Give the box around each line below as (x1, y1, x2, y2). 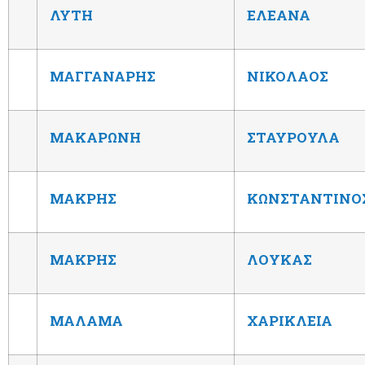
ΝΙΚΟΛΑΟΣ (247, 66, 328, 86)
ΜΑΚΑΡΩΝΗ (50, 127, 141, 147)
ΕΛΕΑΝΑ (247, 5, 310, 24)
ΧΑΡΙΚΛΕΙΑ (247, 310, 332, 330)
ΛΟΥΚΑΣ (247, 249, 312, 269)
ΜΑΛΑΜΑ (50, 310, 123, 330)
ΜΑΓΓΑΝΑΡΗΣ (50, 66, 156, 86)
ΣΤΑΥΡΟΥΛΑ (247, 127, 340, 147)
